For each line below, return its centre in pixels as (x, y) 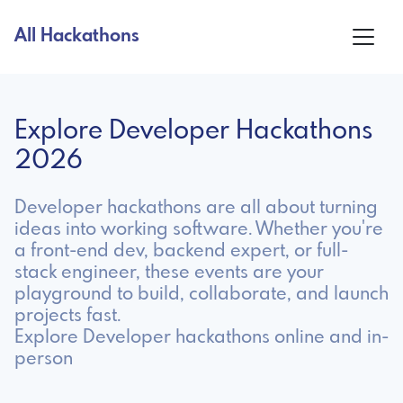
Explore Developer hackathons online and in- (201, 337)
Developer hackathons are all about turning (196, 208)
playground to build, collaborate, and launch (201, 294)
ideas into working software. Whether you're (199, 229)
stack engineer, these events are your (169, 273)
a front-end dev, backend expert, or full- (181, 251)
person (44, 359)
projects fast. (68, 316)
